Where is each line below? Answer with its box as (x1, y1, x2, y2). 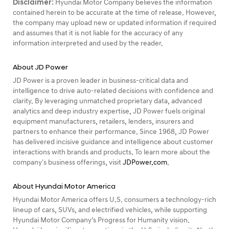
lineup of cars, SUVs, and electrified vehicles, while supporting (13, 205, 207, 214)
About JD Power (13, 62, 68, 72)
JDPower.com (123, 157, 167, 167)
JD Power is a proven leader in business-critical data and (13, 76, 188, 85)
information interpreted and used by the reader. (13, 38, 163, 48)
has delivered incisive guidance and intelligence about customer (13, 137, 213, 146)
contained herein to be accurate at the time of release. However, (13, 8, 216, 17)
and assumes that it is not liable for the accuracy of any (13, 28, 183, 37)
